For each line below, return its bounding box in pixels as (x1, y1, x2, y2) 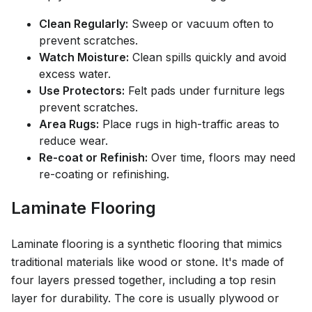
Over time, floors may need (148, 150, 295, 164)
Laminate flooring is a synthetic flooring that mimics (11, 237, 282, 251)
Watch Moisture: (39, 49, 129, 64)
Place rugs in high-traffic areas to (99, 116, 279, 131)
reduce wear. (39, 133, 108, 148)
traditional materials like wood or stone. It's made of (11, 255, 284, 270)
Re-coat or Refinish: (39, 150, 148, 164)
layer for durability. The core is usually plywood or (11, 291, 279, 306)
